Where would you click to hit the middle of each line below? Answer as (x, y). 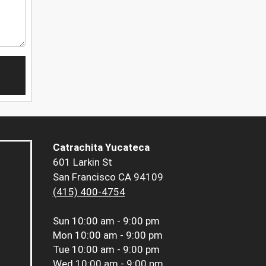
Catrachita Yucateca (101, 148)
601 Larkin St (82, 162)
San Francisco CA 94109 (108, 177)
